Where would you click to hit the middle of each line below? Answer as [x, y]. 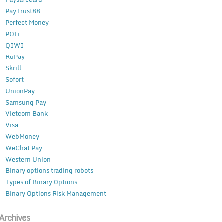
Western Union [28, 159]
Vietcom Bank [26, 114]
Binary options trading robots [49, 171]
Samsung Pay [26, 102]
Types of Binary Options [41, 182]
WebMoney [22, 137]
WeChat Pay [24, 148]
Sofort [14, 80]
